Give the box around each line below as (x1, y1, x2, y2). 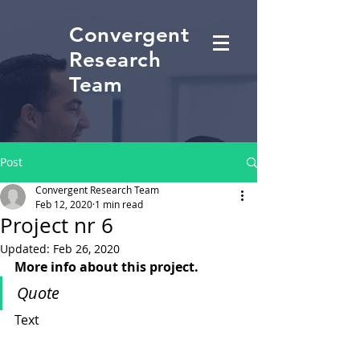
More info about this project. (14, 258, 198, 276)
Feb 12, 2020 (35, 198, 92, 211)
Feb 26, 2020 (53, 241, 120, 256)
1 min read (95, 198, 143, 211)
